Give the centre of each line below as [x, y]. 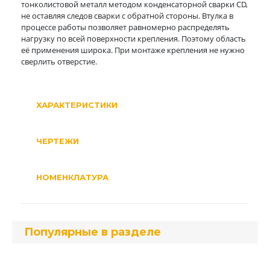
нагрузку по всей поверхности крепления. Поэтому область [133, 39]
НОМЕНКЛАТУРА [72, 177]
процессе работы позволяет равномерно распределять [125, 27]
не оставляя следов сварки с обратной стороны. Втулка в [127, 16]
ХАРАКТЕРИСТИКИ [77, 105]
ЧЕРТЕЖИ [58, 141]
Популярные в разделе [93, 232]
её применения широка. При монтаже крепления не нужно [133, 50]
